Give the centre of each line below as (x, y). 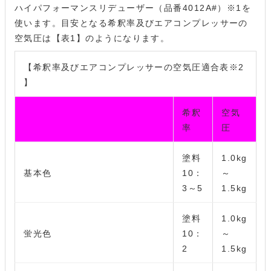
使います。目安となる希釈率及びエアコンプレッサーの (131, 23)
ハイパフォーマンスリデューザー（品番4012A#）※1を (133, 8)
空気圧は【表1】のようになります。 (92, 38)
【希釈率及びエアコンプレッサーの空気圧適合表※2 (134, 67)
